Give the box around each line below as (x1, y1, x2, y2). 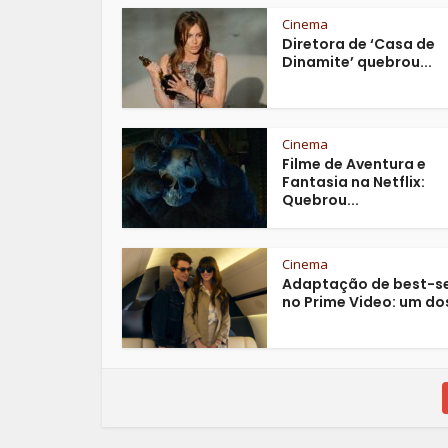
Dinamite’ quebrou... (282, 51, 432, 72)
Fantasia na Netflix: (282, 171, 425, 192)
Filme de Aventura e (282, 153, 426, 174)
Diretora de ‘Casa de (282, 33, 435, 54)
